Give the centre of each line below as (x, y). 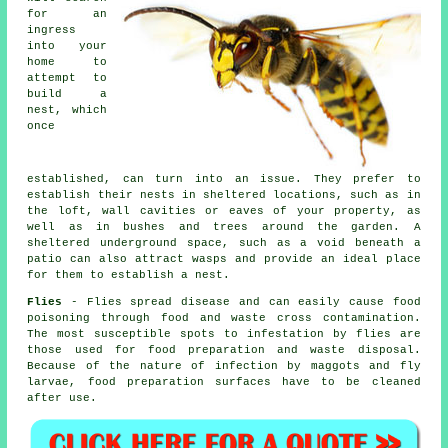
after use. (62, 397)
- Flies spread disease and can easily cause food (241, 301)
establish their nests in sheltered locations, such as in (224, 194)
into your (67, 45)
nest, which (67, 109)
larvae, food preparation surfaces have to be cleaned (224, 381)
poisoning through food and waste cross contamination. (224, 317)
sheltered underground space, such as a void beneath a (224, 242)
